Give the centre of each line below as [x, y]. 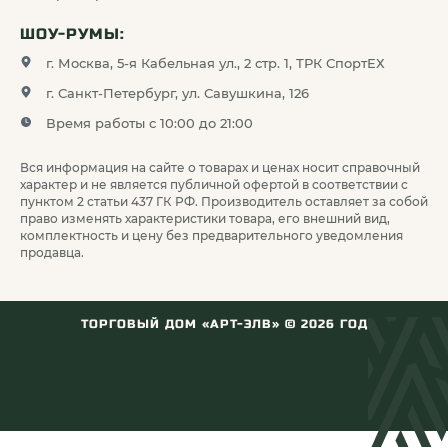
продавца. [52, 252]
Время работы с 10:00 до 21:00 [149, 123]
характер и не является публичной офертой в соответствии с [214, 184]
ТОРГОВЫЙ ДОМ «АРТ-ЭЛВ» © [190, 324]
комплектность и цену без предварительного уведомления [211, 235]
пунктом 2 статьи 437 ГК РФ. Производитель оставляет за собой [224, 201]
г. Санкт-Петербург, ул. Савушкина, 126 [177, 93]
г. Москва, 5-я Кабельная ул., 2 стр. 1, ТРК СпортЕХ [215, 63]
